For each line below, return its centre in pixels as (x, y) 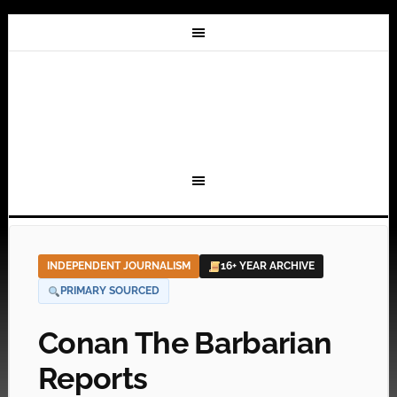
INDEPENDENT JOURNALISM (118, 266)
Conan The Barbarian (185, 343)
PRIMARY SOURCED (109, 291)
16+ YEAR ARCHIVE (267, 266)
